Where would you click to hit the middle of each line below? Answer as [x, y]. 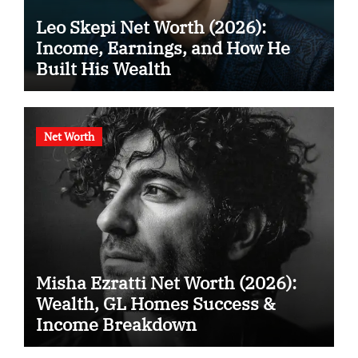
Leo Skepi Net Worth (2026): [151, 27]
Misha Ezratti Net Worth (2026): [166, 282]
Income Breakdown [116, 324]
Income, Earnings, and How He [163, 48]
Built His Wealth [103, 69]
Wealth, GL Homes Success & [155, 303]
